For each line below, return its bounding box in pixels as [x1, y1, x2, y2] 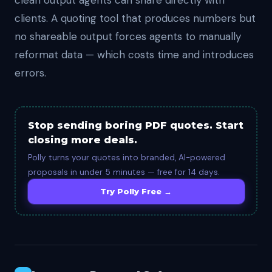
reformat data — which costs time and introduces [15, 48, 254, 61]
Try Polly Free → [100, 186, 172, 196]
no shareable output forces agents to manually [15, 30, 241, 43]
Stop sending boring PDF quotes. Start [27, 119, 243, 131]
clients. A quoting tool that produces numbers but [15, 12, 256, 25]
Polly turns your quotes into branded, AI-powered [27, 152, 225, 163]
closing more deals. [27, 134, 137, 146]
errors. [15, 66, 46, 80]
